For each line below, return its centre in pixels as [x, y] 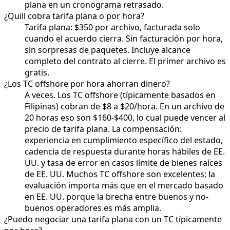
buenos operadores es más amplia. [93, 208]
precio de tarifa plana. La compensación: [103, 129]
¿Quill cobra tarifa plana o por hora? [74, 16]
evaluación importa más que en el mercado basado [124, 185]
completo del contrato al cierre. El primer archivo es [125, 61]
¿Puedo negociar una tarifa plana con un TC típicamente [113, 219]
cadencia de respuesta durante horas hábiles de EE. [125, 151]
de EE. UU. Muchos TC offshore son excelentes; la [120, 174]
